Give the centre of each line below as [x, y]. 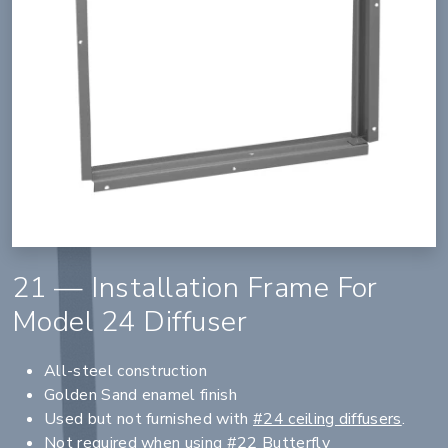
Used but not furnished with [148, 419]
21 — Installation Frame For [195, 288]
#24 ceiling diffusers [327, 419]
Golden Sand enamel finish [140, 395]
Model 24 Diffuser [130, 322]
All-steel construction [126, 371]
